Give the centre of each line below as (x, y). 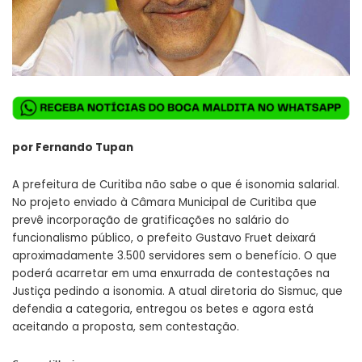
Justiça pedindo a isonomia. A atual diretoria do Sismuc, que (177, 292)
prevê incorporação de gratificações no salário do (151, 221)
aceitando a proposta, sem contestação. (126, 327)
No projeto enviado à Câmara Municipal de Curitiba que (164, 203)
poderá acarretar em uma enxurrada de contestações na (171, 274)
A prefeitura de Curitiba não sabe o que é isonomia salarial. (176, 185)
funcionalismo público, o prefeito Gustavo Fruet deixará (164, 238)
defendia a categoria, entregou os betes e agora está (163, 309)
